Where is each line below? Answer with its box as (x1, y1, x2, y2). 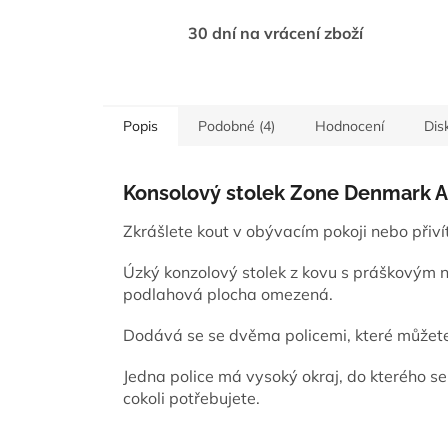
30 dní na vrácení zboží (188, 23, 363, 44)
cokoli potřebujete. (123, 388, 260, 409)
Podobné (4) (198, 117, 275, 136)
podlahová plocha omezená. (123, 284, 333, 305)
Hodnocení (315, 117, 384, 136)
